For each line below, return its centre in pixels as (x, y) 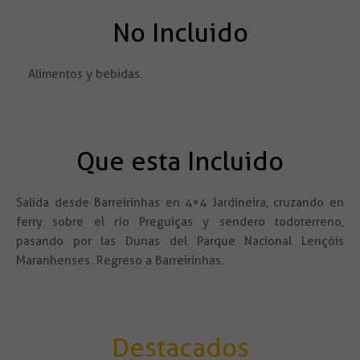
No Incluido (180, 33)
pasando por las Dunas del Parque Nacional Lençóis (180, 241)
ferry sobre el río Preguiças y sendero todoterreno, (180, 222)
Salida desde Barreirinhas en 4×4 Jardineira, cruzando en (180, 203)
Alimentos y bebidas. (86, 74)
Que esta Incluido (180, 162)
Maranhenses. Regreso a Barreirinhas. (120, 261)
